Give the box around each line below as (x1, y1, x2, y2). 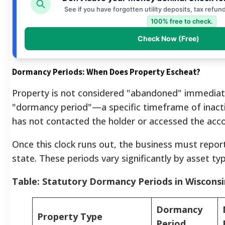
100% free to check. (150, 17, 213, 25)
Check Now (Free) (138, 34, 199, 43)
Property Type (37, 210, 102, 222)
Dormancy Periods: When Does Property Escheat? (12, 66, 200, 77)
